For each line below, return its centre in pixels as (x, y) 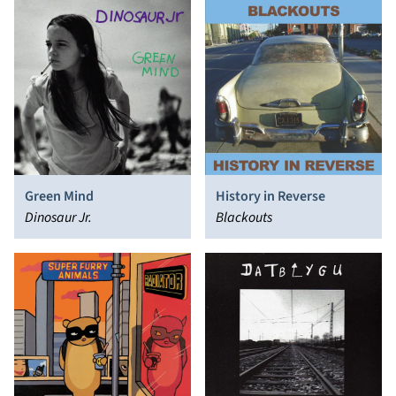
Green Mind (59, 196)
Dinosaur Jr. (58, 217)
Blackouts (244, 217)
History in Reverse (270, 196)
